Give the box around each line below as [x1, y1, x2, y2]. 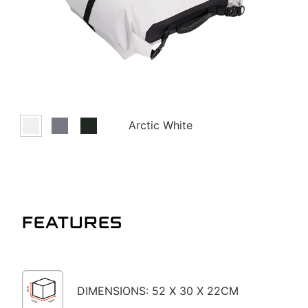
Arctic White [129, 118, 192, 133]
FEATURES [22, 216, 122, 234]
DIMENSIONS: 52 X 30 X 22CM [77, 284, 239, 298]
